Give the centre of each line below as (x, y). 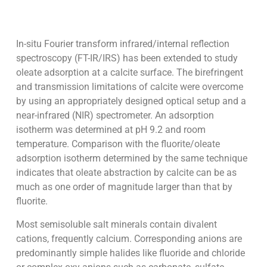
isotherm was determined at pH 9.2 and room (111, 130)
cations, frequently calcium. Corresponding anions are (129, 238)
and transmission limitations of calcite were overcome (129, 87)
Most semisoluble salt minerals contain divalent (116, 224)
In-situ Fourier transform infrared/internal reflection (122, 44)
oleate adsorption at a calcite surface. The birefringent (129, 73)
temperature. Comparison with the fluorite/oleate (118, 144)
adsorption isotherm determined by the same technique (131, 159)
